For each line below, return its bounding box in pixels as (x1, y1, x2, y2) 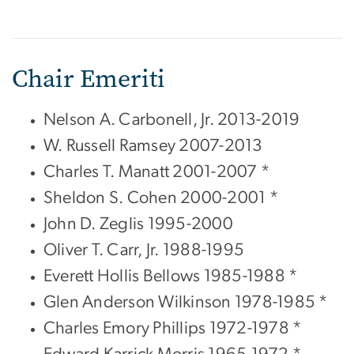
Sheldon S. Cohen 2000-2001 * (43, 188, 279, 206)
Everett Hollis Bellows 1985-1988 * (43, 266, 299, 284)
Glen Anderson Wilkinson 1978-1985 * (43, 292, 329, 311)
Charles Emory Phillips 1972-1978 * (43, 318, 303, 337)
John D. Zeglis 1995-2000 (43, 214, 233, 232)
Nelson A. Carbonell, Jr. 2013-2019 (43, 110, 300, 128)
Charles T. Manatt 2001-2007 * (43, 162, 271, 180)
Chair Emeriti (12, 61, 165, 96)
